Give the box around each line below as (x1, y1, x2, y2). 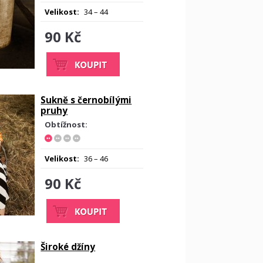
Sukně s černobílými (41, 94, 132, 106)
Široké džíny (41, 241, 96, 252)
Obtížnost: (45, 119, 88, 130)
